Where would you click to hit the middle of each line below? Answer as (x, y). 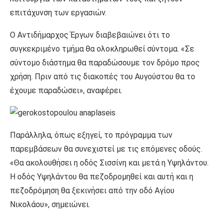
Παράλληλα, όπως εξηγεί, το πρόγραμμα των (91, 135)
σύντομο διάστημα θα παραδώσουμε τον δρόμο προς (105, 63)
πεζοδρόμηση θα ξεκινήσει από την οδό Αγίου (92, 191)
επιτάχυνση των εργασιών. (58, 13)
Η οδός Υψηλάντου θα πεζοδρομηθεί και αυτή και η (102, 177)
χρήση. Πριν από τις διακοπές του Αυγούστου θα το (103, 77)
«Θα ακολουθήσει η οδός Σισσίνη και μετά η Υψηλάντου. (109, 163)
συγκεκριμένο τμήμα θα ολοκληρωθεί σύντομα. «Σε (102, 49)
